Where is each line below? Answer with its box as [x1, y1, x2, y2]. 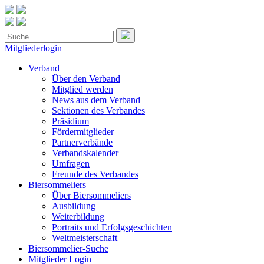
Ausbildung [52, 201, 95, 211]
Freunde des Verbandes [52, 169, 138, 179]
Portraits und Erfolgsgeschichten [52, 222, 172, 232]
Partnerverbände [52, 137, 113, 147]
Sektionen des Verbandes [52, 105, 145, 115]
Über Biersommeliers [52, 190, 131, 200]
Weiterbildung [52, 212, 104, 222]
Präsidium [52, 116, 89, 126]
